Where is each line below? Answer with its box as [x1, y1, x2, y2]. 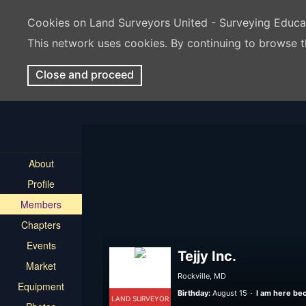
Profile [27, 177, 55, 191]
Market [26, 259, 56, 273]
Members [20, 197, 61, 211]
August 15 [210, 288, 249, 298]
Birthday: [178, 288, 210, 298]
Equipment [18, 279, 64, 293]
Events [26, 238, 56, 252]
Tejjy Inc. [178, 248, 236, 264]
